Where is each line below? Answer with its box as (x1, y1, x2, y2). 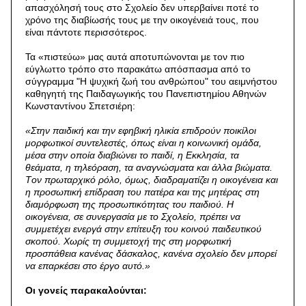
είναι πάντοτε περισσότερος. (25, 26, 148, 38)
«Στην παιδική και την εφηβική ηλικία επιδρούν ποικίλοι (25, 124, 257, 136)
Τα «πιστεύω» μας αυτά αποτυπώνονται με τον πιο (25, 51, 245, 62)
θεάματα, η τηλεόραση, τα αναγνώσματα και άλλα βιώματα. (25, 161, 273, 173)
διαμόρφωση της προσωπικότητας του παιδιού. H (25, 198, 234, 210)
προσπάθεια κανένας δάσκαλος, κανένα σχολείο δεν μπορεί (25, 247, 277, 259)
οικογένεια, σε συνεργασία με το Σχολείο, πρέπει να (25, 210, 241, 222)
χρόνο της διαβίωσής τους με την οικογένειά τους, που (25, 14, 260, 25)
